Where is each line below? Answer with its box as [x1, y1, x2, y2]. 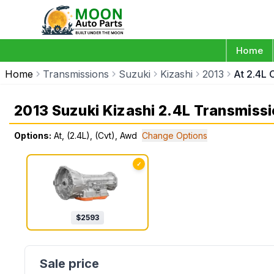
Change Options [142, 130, 207, 141]
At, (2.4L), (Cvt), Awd [54, 130, 137, 141]
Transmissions [43, 68, 109, 80]
